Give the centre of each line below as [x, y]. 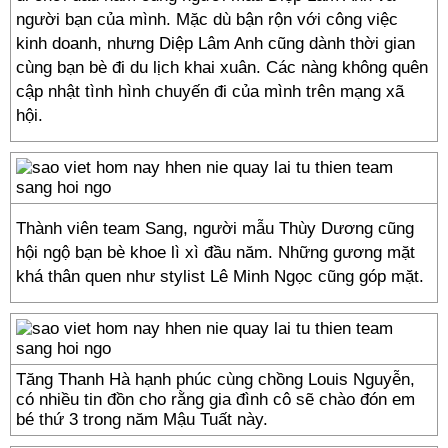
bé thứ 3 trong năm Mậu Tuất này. [142, 419]
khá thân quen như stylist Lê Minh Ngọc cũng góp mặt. [220, 276]
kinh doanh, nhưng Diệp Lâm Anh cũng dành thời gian [215, 43]
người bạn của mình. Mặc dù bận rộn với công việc [207, 19]
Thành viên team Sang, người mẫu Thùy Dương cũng [215, 228]
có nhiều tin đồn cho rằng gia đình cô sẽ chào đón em [215, 399]
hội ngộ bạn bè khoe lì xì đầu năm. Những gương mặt [215, 252]
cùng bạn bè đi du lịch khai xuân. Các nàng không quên [222, 67]
